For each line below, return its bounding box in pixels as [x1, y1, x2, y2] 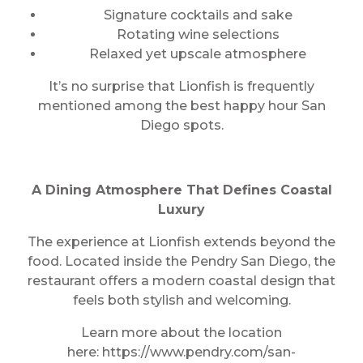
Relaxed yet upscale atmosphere [89, 46, 306, 62]
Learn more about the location [81, 325, 282, 340]
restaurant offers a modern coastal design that [28, 273, 335, 288]
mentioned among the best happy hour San [37, 98, 326, 113]
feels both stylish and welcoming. [72, 293, 291, 308]
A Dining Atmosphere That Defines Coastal [31, 182, 332, 198]
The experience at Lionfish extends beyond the [28, 234, 335, 250]
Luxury [158, 202, 205, 217]
